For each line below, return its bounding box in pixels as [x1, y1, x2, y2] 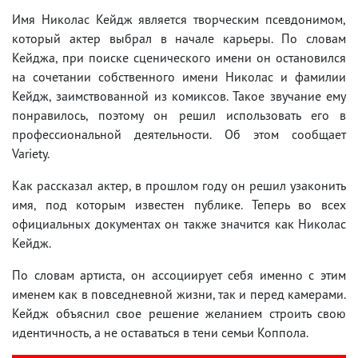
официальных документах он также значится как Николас [12, 215, 346, 232]
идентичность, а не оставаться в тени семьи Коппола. [12, 324, 308, 340]
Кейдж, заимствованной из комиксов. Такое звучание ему [12, 87, 346, 104]
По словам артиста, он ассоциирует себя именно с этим [12, 266, 346, 283]
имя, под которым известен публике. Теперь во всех [12, 196, 346, 213]
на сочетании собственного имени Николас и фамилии [12, 68, 346, 85]
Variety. [12, 145, 50, 161]
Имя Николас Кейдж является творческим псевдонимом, [12, 10, 346, 27]
